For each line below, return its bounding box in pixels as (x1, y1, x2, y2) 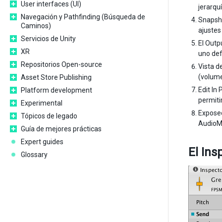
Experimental (21, 99, 62, 107)
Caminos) (21, 22, 51, 30)
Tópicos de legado (21, 112, 77, 120)
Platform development (21, 86, 92, 94)
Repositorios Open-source (21, 60, 102, 68)
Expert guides (21, 138, 63, 146)
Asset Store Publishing (21, 73, 92, 81)
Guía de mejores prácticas (21, 125, 102, 133)
